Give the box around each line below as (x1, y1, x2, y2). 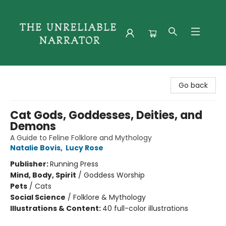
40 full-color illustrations (102, 203, 188, 213)
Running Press (50, 159, 98, 169)
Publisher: (10, 159, 50, 169)
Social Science (10, 192, 66, 202)
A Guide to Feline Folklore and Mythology (10, 133, 152, 143)
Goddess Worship (84, 170, 145, 180)
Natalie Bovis (10, 143, 61, 153)
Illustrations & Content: (10, 203, 102, 213)
